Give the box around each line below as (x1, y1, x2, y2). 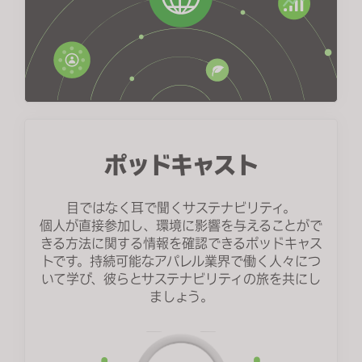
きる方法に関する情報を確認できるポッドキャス (40, 234, 322, 253)
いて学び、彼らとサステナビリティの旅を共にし (41, 270, 321, 288)
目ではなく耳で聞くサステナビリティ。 (66, 199, 296, 217)
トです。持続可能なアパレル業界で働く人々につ (41, 252, 321, 271)
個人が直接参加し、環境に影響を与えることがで (40, 217, 322, 235)
